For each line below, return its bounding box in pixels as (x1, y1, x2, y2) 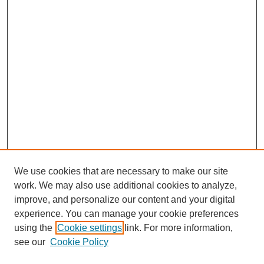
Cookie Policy (50, 237, 108, 247)
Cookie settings (57, 223, 122, 233)
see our (14, 237, 45, 247)
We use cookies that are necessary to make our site (14, 166, 228, 176)
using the (14, 223, 52, 233)
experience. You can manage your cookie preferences (14, 209, 239, 219)
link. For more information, (122, 223, 233, 233)
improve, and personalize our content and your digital (14, 194, 235, 204)
